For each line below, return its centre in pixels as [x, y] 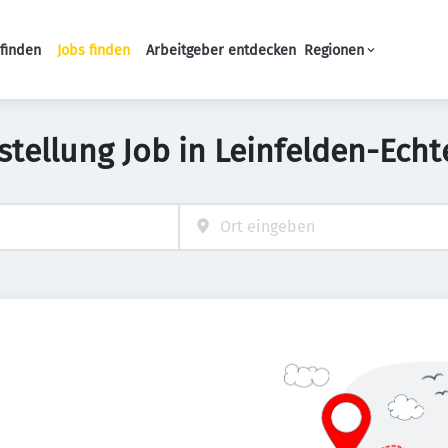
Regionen [334, 50]
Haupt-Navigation [214, 59]
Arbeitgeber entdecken [221, 50]
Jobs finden [93, 50]
